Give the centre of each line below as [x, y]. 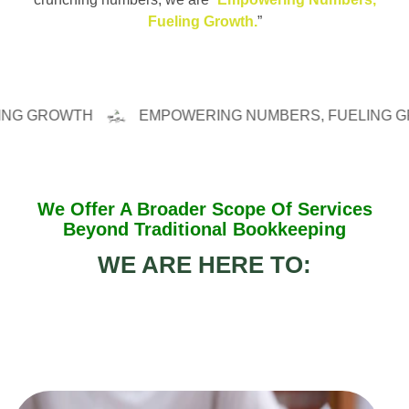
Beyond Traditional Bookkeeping [204, 229]
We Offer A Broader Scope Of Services [204, 209]
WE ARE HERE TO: [204, 264]
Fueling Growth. [202, 21]
